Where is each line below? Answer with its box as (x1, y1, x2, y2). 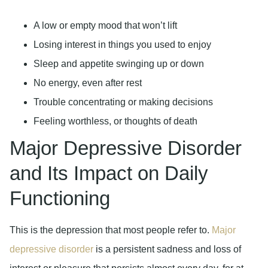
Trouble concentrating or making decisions (33, 97, 213, 108)
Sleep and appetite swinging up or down (33, 59, 204, 69)
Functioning (10, 187, 110, 210)
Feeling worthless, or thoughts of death (33, 116, 197, 127)
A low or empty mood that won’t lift (33, 20, 177, 31)
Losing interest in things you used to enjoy (33, 39, 211, 50)
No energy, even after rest (33, 78, 142, 89)
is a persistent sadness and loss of (93, 244, 241, 255)
